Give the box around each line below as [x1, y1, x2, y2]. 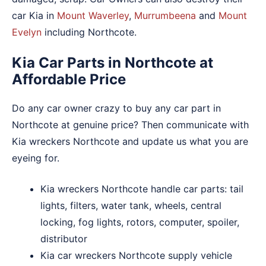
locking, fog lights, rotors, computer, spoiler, [40, 216, 239, 228]
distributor [40, 232, 87, 245]
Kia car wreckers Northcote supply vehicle [40, 249, 232, 261]
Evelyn [12, 26, 42, 38]
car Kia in [12, 9, 57, 21]
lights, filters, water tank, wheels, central [40, 199, 221, 211]
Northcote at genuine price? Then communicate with [12, 118, 249, 131]
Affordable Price [12, 70, 126, 88]
